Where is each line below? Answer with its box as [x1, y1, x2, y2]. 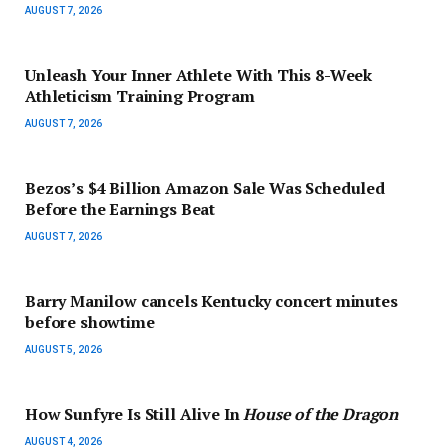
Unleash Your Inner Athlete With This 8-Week [25, 64, 373, 86]
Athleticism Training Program [25, 85, 255, 107]
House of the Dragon [243, 403, 399, 425]
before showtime [25, 311, 155, 333]
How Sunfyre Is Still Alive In [25, 403, 244, 425]
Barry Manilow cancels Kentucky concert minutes [25, 290, 398, 312]
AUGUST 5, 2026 [25, 344, 102, 355]
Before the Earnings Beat [25, 198, 216, 220]
